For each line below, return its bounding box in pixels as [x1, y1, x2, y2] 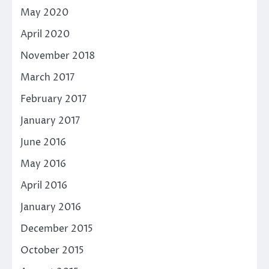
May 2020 [20, 5, 68, 19]
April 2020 [20, 27, 70, 41]
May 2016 [20, 157, 66, 171]
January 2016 [20, 200, 81, 214]
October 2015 [20, 243, 84, 257]
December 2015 [20, 222, 93, 235]
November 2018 [20, 49, 95, 62]
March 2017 [20, 70, 74, 84]
